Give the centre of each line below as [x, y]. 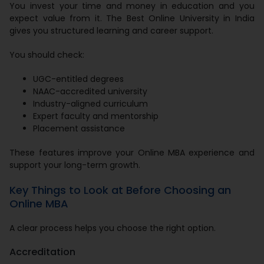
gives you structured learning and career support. [112, 30]
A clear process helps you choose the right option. [113, 228]
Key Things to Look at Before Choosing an [121, 190]
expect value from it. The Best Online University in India [132, 18]
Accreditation [43, 252]
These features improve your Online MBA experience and [132, 152]
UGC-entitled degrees [79, 79]
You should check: [47, 55]
